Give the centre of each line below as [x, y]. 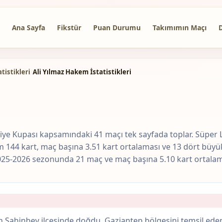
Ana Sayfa [29, 28]
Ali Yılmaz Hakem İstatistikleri [82, 72]
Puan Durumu [117, 28]
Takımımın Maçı [180, 28]
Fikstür [69, 28]
